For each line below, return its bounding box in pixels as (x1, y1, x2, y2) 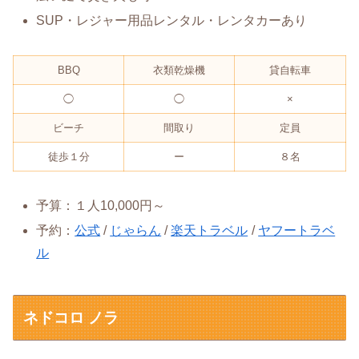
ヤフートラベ (258, 224, 336, 238)
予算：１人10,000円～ (36, 198, 166, 212)
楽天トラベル (171, 224, 248, 238)
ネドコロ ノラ (23, 309, 119, 326)
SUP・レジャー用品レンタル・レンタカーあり (36, 14, 308, 28)
